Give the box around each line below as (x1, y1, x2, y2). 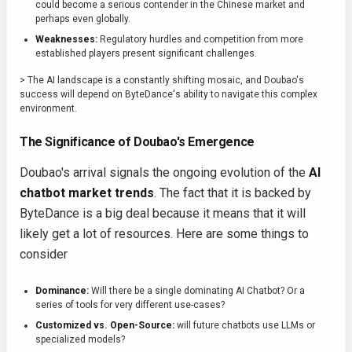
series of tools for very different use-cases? (35, 299, 225, 311)
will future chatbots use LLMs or (174, 320, 315, 332)
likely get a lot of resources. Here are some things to (20, 226, 309, 242)
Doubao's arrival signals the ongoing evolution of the (20, 165, 309, 181)
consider (20, 247, 68, 262)
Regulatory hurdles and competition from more (97, 34, 303, 46)
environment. (20, 103, 77, 115)
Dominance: (35, 285, 89, 297)
